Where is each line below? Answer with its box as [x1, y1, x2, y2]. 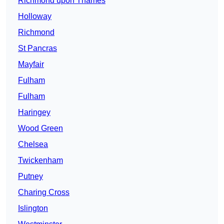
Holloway [18, 12, 51, 21]
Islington [18, 204, 48, 213]
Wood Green [18, 124, 63, 133]
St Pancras [18, 44, 57, 53]
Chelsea [18, 140, 48, 149]
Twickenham [18, 156, 63, 165]
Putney [18, 172, 43, 181]
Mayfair [18, 60, 44, 69]
